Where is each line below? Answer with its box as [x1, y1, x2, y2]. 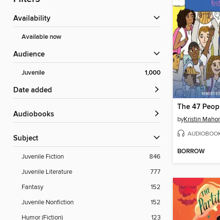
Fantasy [22, 183, 43, 192]
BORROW [177, 147, 205, 156]
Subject [18, 134, 38, 143]
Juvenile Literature [22, 168, 72, 176]
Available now [22, 33, 61, 42]
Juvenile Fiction [22, 153, 64, 161]
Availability [18, 14, 51, 24]
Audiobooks [18, 110, 54, 119]
